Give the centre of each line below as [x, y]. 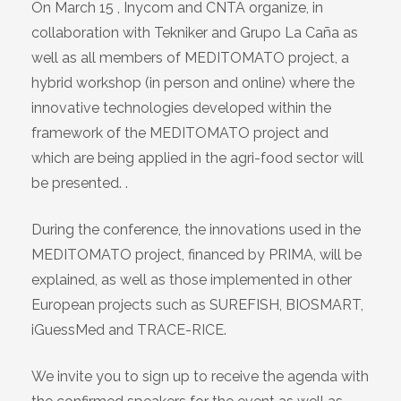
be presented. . [80, 183]
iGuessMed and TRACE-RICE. [129, 330]
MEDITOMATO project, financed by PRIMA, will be [196, 255]
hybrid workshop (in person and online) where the [193, 83]
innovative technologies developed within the [181, 108]
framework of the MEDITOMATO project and [180, 133]
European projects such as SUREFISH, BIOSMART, [197, 305]
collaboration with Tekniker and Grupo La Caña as [195, 33]
